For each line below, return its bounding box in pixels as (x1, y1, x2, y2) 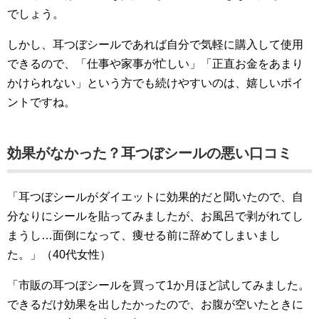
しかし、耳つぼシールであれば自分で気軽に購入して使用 (7, 38, 303, 51)
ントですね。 (7, 95, 75, 108)
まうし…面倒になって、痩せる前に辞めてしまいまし (7, 229, 281, 241)
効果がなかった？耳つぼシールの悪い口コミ (7, 145, 292, 161)
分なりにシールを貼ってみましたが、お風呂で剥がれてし (7, 209, 303, 222)
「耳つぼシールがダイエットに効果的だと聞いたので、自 (7, 190, 303, 203)
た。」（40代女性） (7, 248, 111, 261)
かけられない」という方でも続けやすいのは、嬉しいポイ (7, 76, 303, 89)
